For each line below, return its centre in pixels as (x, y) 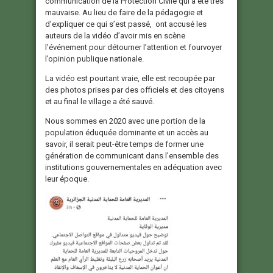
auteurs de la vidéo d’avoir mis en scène (115, 36)
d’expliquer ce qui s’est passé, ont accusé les (126, 24)
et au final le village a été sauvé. (100, 102)
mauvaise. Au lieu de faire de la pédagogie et (124, 13)
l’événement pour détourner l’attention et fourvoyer (133, 48)
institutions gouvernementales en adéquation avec (133, 168)
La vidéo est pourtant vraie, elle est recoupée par (130, 79)
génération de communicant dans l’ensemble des (132, 156)
